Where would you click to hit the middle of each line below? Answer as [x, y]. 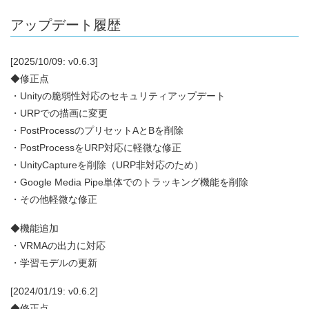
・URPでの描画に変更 [59, 113]
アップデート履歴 [66, 24]
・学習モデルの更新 [54, 262]
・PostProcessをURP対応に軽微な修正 [96, 147]
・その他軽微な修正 [54, 199]
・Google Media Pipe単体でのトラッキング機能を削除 [129, 182]
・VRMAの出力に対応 [58, 245]
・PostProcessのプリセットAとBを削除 [97, 130]
